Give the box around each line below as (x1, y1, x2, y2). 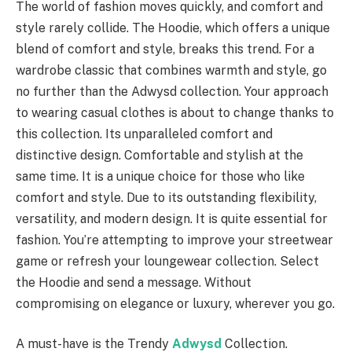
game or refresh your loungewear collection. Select (16, 253, 319, 269)
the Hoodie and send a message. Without (16, 274, 251, 290)
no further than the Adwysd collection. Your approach (16, 83, 328, 99)
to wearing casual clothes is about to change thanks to (16, 104, 334, 120)
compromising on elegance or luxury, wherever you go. (16, 295, 335, 311)
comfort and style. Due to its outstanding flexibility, (16, 189, 317, 205)
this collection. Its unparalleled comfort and (16, 126, 273, 141)
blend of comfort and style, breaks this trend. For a (16, 41, 314, 57)
